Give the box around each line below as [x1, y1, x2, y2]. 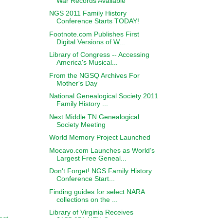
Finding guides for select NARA [49, 187, 145, 196]
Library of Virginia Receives [49, 208, 133, 216]
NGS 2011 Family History [49, 9, 127, 17]
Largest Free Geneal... [56, 154, 127, 162]
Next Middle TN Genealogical [49, 112, 139, 121]
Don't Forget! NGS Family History [49, 167, 152, 175]
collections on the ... [56, 195, 118, 203]
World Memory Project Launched [49, 133, 150, 141]
